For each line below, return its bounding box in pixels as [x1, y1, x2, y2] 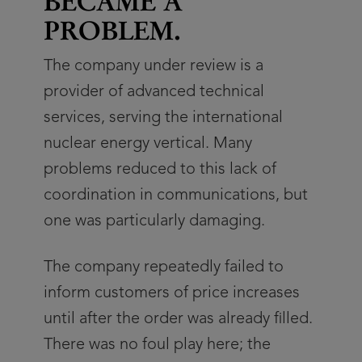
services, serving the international [44, 110, 283, 126]
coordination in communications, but [44, 187, 308, 204]
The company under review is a [44, 58, 263, 74]
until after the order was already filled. [44, 311, 313, 327]
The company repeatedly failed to [44, 259, 284, 276]
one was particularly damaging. [44, 213, 265, 229]
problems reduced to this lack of [44, 162, 276, 178]
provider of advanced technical [44, 84, 264, 100]
